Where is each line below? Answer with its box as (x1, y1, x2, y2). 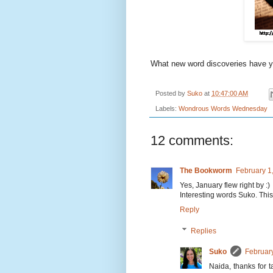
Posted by (155, 90, 187, 97)
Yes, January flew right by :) (180, 180, 270, 190)
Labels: (155, 104, 179, 112)
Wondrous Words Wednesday (179, 104, 268, 112)
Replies (191, 226, 217, 235)
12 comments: (151, 132, 233, 148)
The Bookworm (180, 166, 232, 175)
